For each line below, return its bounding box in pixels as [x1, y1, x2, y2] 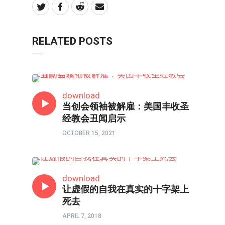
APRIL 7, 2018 [62, 212, 101, 219]
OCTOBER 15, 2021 [62, 130, 116, 137]
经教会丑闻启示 [62, 113, 126, 124]
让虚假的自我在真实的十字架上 [62, 184, 189, 194]
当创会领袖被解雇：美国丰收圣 [62, 101, 189, 111]
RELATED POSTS [32, 35, 113, 47]
